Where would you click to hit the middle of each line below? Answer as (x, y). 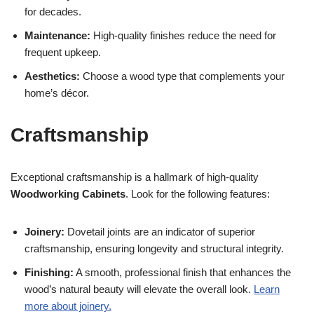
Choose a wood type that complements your (182, 76)
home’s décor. (57, 93)
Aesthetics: (52, 76)
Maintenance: (57, 36)
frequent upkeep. (63, 53)
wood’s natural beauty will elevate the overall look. (139, 289)
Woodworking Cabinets (68, 194)
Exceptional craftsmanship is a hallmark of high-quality (135, 177)
